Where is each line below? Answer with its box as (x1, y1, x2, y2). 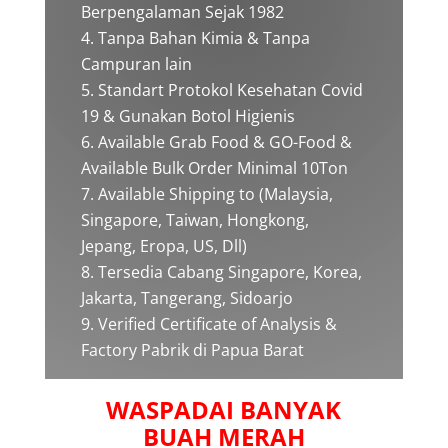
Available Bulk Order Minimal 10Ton (80, 157, 348, 179)
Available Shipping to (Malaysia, (97, 183, 333, 205)
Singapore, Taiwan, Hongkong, (80, 209, 309, 231)
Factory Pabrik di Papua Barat (80, 339, 304, 361)
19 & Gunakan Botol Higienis (80, 105, 295, 127)
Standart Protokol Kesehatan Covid (97, 79, 363, 101)
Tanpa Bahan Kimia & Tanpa (97, 27, 310, 49)
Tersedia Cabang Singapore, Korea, (97, 261, 362, 283)
